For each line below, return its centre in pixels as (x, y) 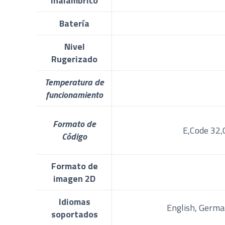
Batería (75, 23)
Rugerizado (75, 59)
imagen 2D (75, 178)
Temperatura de (75, 82)
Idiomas (74, 201)
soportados (74, 214)
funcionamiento (75, 94)
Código (75, 136)
